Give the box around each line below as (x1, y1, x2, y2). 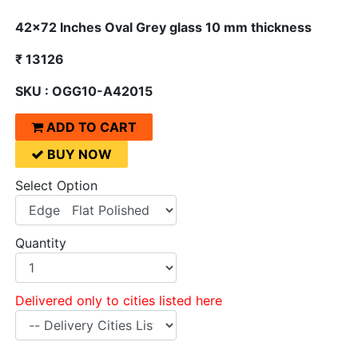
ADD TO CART (43, 119, 137, 136)
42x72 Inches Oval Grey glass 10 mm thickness (15, 19, 312, 36)
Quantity (15, 235, 66, 252)
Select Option (15, 177, 97, 194)
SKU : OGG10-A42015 (15, 83, 153, 100)
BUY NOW (47, 146, 112, 163)
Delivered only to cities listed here (15, 292, 222, 309)
